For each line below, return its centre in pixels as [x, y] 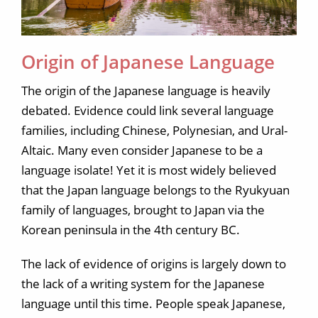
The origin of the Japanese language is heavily [146, 91]
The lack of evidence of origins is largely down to [154, 264]
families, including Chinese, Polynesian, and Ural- [154, 130]
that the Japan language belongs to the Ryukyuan [155, 190]
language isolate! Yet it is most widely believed [149, 170]
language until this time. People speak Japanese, [153, 303]
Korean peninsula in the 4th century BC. [131, 230]
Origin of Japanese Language [148, 62]
